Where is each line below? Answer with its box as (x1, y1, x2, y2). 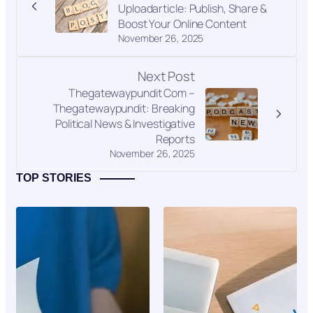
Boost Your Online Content (118, 15, 247, 31)
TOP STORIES (16, 171, 92, 184)
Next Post (137, 66, 195, 85)
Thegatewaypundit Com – (68, 85, 195, 101)
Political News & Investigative (55, 115, 195, 131)
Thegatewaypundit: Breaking (52, 100, 195, 116)
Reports (155, 131, 195, 147)
